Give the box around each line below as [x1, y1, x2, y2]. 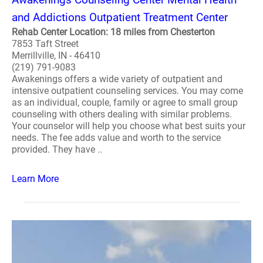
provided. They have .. [12, 144, 102, 155]
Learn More [12, 173, 59, 184]
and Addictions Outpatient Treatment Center [12, 11, 228, 24]
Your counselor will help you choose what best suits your [12, 120, 245, 131]
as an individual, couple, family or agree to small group [12, 97, 238, 108]
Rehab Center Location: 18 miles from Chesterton [12, 26, 215, 38]
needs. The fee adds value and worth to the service [12, 132, 221, 143]
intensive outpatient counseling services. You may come [12, 85, 243, 96]
